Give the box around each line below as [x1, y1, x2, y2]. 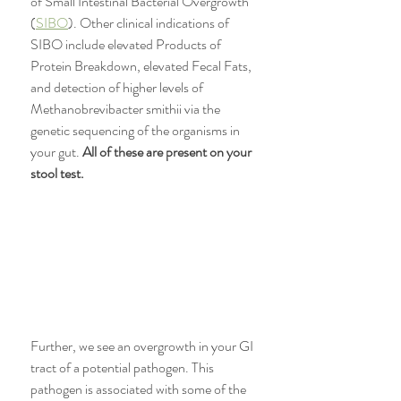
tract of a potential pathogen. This [30, 357, 217, 379]
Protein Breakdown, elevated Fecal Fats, [30, 55, 254, 76]
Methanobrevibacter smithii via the [30, 98, 223, 119]
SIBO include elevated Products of [30, 34, 224, 55]
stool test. [30, 163, 87, 183]
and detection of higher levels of [30, 77, 206, 98]
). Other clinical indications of [68, 13, 232, 33]
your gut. [30, 141, 82, 162]
